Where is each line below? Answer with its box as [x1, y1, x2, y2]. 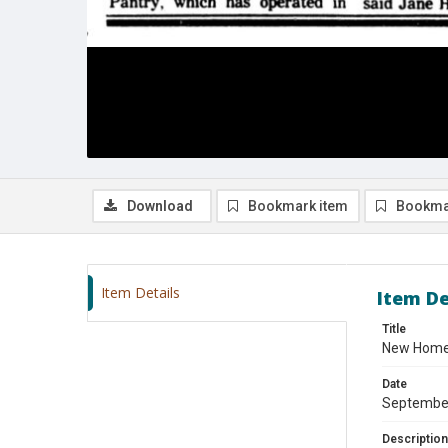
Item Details [101, 283, 180, 302]
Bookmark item [248, 198, 348, 214]
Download [127, 198, 193, 214]
